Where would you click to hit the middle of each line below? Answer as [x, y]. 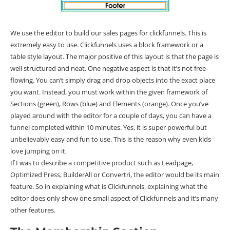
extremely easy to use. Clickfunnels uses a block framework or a [107, 45]
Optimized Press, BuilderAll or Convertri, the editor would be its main [115, 175]
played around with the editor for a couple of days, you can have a [111, 116]
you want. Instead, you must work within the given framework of [109, 92]
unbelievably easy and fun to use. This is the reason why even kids [111, 139]
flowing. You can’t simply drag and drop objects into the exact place [113, 80]
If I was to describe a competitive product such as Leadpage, [102, 163]
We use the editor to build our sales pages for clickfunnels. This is [108, 33]
